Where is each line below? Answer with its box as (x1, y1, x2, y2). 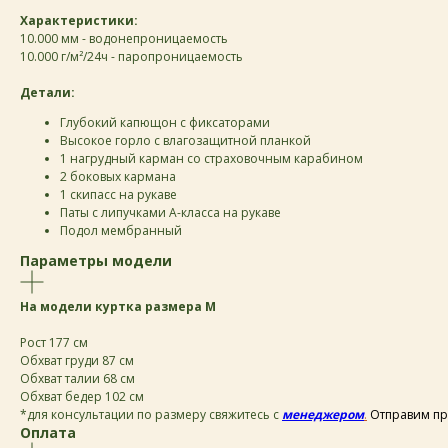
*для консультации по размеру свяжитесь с (20, 406, 282, 423)
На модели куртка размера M (20, 298, 216, 315)
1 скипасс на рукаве (60, 186, 177, 203)
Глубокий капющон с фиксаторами (60, 114, 270, 131)
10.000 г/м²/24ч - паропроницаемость (20, 48, 243, 65)
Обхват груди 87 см (20, 352, 134, 369)
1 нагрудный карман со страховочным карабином (60, 150, 363, 167)
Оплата (20, 423, 76, 442)
